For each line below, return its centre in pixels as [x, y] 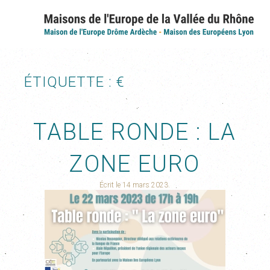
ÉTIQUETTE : [70, 82]
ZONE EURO [135, 164]
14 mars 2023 [146, 185]
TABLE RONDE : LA [135, 132]
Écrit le [111, 185]
